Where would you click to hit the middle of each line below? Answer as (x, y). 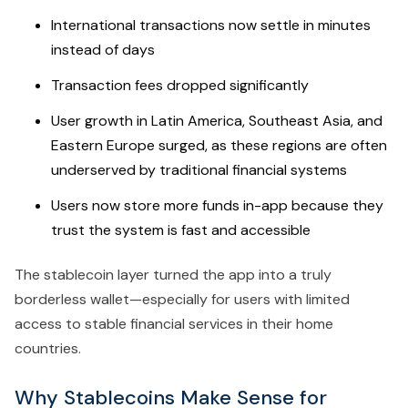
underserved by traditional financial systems (199, 169)
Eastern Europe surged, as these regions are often (219, 145)
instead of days (103, 49)
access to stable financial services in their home (174, 323)
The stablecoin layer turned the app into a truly (173, 274)
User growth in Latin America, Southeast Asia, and (217, 120)
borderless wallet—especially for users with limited (182, 299)
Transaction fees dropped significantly (180, 85)
